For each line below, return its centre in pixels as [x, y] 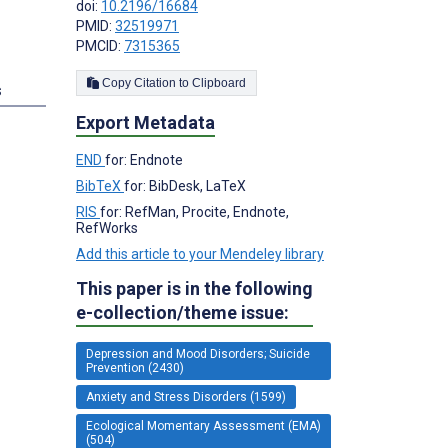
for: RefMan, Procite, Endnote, [194, 211]
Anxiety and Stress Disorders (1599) [186, 396]
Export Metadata [145, 122]
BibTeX [100, 185]
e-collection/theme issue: [182, 312]
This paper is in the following [194, 288]
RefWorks [107, 227]
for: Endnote [144, 159]
